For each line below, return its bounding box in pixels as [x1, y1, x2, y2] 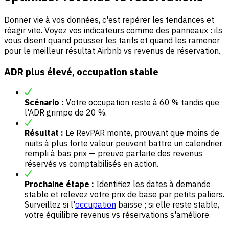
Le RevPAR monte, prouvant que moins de [63, 128, 219, 139]
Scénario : [25, 97, 64, 108]
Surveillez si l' [25, 199, 75, 210]
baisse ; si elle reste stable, [116, 199, 219, 210]
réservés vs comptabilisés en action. [25, 158, 158, 169]
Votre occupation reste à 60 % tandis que [64, 97, 219, 108]
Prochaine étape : [25, 179, 94, 190]
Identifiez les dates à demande [94, 179, 211, 190]
